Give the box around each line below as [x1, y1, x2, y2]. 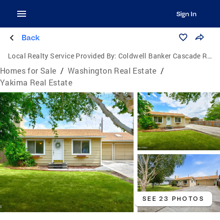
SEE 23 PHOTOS [142, 195, 204, 203]
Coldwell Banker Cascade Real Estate [118, 51, 207, 60]
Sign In [176, 10, 196, 18]
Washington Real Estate [68, 65, 157, 76]
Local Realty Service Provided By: [8, 51, 117, 60]
